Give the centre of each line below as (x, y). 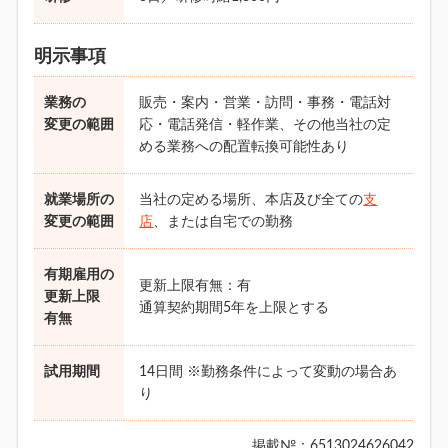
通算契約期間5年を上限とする (234, 307)
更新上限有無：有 (195, 285)
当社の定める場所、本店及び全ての (251, 199)
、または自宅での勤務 (223, 221)
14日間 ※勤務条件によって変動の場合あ (268, 371)
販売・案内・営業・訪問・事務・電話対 (265, 102)
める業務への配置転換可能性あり (244, 146)
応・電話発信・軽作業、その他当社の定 (265, 124)
